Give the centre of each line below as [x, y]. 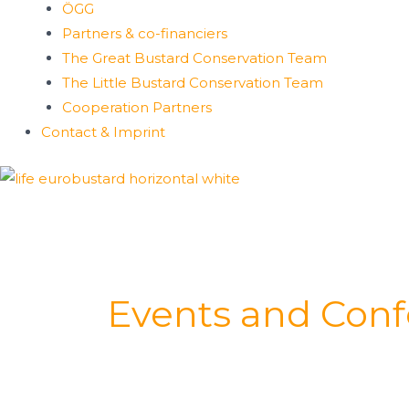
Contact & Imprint [103, 131]
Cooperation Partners [136, 107]
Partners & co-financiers [144, 33]
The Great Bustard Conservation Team [194, 58]
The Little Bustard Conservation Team [192, 82]
